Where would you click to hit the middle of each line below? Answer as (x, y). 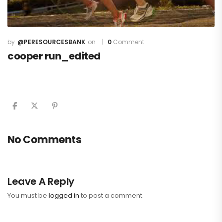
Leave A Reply (41, 182)
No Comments (45, 140)
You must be (28, 196)
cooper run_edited (54, 56)
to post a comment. (111, 196)
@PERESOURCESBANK (51, 42)
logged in (64, 196)
